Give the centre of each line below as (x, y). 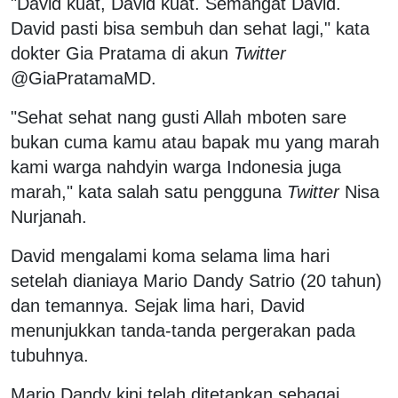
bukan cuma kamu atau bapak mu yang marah (195, 142)
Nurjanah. (49, 216)
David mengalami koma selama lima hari (170, 255)
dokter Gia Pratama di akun (122, 53)
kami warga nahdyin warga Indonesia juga (176, 167)
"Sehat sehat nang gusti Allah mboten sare (179, 117)
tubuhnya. (50, 355)
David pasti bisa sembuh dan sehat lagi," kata (190, 28)
